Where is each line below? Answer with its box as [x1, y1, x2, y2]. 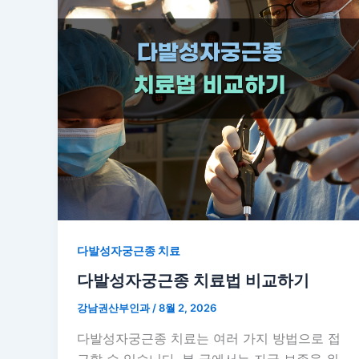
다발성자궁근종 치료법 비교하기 [77, 271, 309, 291]
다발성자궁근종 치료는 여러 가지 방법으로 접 [77, 330, 341, 347]
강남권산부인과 [77, 301, 152, 315]
